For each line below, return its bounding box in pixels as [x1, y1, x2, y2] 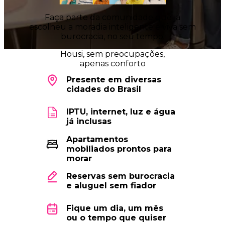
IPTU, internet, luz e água [66, 107, 175, 117]
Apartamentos [66, 134, 128, 144]
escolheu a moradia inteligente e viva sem [29, 22, 196, 32]
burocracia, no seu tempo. [60, 32, 165, 41]
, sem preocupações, [83, 49, 165, 59]
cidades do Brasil [66, 84, 141, 94]
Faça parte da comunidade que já [45, 13, 180, 22]
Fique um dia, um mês [66, 203, 163, 213]
